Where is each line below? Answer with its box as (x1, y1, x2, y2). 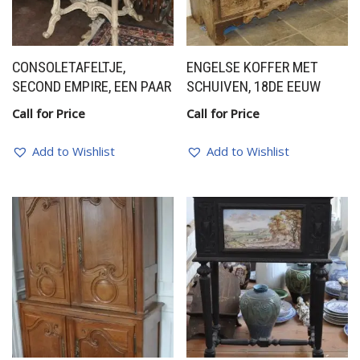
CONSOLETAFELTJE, (12, 58, 125, 76)
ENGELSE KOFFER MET (186, 58, 319, 76)
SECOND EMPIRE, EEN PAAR (12, 77, 171, 96)
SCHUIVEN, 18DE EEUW (186, 77, 321, 96)
